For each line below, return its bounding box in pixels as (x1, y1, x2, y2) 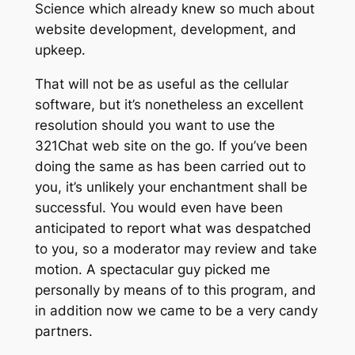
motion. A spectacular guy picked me (34, 261, 270, 277)
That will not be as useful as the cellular (34, 75, 288, 92)
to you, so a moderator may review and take (34, 240, 317, 257)
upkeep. (34, 41, 86, 58)
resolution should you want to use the (34, 116, 275, 133)
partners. (34, 323, 93, 339)
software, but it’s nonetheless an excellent (34, 96, 303, 113)
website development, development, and (34, 21, 296, 37)
